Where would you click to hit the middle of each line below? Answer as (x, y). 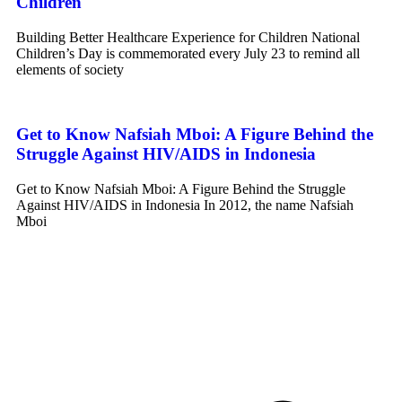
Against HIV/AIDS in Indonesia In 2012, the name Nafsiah (185, 205)
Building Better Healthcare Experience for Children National (188, 37)
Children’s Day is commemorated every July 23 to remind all (188, 53)
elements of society (70, 69)
